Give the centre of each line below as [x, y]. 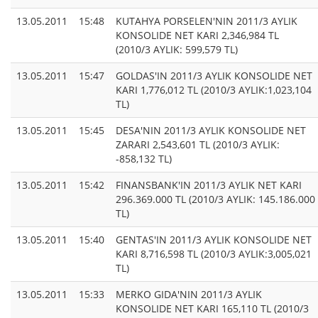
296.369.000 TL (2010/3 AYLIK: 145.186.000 [215, 199]
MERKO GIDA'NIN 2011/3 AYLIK [189, 295]
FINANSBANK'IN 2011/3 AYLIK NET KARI [209, 185]
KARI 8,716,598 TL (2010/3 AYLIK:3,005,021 [214, 254]
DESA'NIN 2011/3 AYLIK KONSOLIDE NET [211, 131]
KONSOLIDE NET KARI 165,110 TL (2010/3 [212, 309]
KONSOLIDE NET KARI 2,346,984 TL [197, 35]
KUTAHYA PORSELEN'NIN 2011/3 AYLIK [207, 21]
